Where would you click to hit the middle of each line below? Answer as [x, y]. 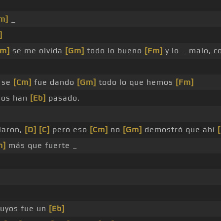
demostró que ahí [180, 130]
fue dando [54, 82]
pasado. [63, 98]
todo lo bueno [114, 51]
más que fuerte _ [42, 146]
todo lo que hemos [136, 82]
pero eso [70, 130]
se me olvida [37, 51]
